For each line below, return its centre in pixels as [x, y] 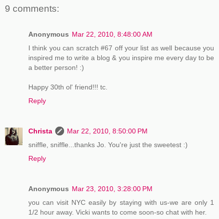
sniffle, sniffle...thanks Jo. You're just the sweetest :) [108, 144]
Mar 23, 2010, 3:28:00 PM [112, 188]
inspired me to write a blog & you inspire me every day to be [121, 57]
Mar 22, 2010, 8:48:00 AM [112, 34]
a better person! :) [56, 67]
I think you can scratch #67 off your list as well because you [121, 48]
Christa [40, 131]
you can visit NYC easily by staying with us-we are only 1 [121, 202]
